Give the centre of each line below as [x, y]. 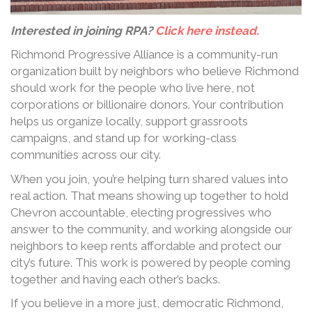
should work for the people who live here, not [133, 88]
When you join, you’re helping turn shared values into [149, 179]
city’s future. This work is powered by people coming [150, 262]
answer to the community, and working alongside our [151, 229]
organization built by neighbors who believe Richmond [155, 71]
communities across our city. [86, 155]
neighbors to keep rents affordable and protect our [146, 245]
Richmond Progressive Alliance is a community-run [144, 54]
